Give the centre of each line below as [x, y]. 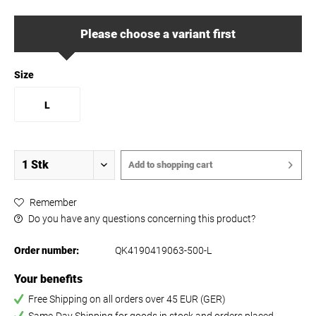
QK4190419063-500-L [163, 250]
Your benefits [48, 279]
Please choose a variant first [158, 34]
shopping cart [184, 165]
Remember [53, 202]
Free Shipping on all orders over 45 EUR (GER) [127, 299]
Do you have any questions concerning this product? [141, 219]
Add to [141, 165]
